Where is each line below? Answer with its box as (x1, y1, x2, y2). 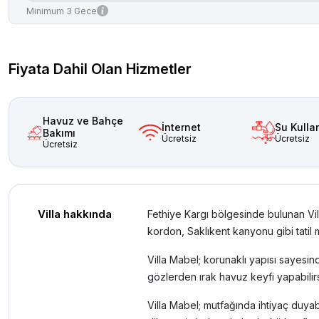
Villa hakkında (38, 207, 112, 221)
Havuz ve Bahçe (43, 115, 124, 127)
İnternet (162, 120, 202, 133)
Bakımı (43, 127, 76, 139)
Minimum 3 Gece (26, 6, 97, 16)
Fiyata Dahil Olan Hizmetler (9, 61, 192, 78)
